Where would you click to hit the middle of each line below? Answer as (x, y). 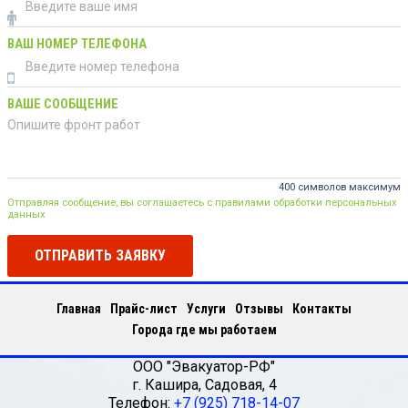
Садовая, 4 (240, 384)
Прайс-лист (144, 308)
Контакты (322, 308)
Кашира (171, 384)
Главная (79, 308)
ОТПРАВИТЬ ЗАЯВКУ (100, 256)
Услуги (206, 308)
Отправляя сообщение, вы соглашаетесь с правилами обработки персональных (202, 203)
